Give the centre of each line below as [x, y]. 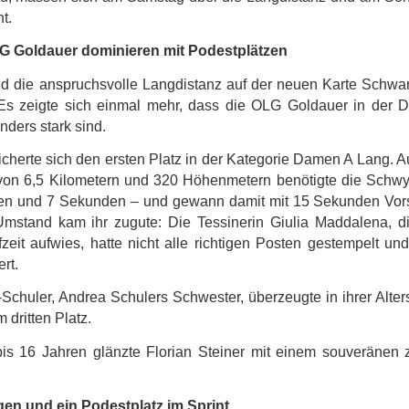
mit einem [286, 351]
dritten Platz [49, 319]
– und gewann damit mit [209, 201]
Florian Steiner [199, 351]
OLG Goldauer [299, 105]
